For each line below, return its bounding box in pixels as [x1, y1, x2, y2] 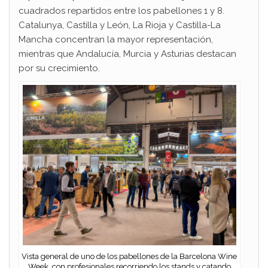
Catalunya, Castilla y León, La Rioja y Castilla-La [19, 19, 221, 31]
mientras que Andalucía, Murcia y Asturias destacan [19, 48, 236, 59]
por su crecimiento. [19, 62, 100, 74]
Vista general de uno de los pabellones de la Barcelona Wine [22, 251, 237, 261]
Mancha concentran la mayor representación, [19, 33, 213, 45]
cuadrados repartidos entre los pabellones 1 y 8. [19, 5, 224, 16]
